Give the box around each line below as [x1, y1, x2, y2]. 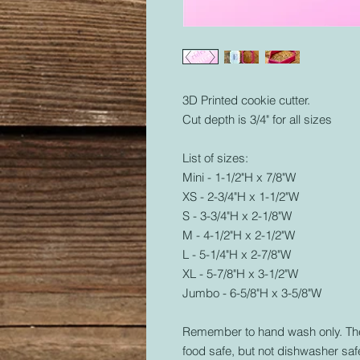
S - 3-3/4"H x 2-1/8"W [182, 208, 292, 223]
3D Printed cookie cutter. [182, 92, 310, 108]
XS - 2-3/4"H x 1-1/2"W [182, 189, 299, 204]
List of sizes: [182, 150, 248, 166]
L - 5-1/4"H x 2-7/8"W [182, 247, 291, 262]
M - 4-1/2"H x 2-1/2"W [182, 227, 295, 243]
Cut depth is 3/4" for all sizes [182, 112, 332, 127]
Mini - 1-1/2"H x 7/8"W [182, 170, 296, 185]
